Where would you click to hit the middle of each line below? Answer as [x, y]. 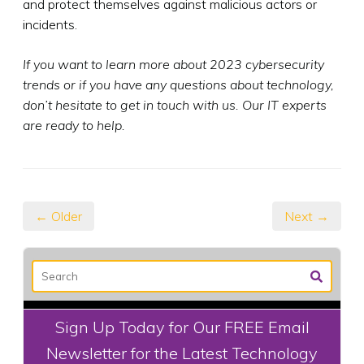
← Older [58, 216]
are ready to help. [74, 125]
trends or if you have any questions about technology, [178, 84]
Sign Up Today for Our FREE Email [182, 327]
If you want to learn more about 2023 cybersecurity [173, 64]
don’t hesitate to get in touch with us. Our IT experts [175, 104]
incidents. [50, 24]
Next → [307, 216]
